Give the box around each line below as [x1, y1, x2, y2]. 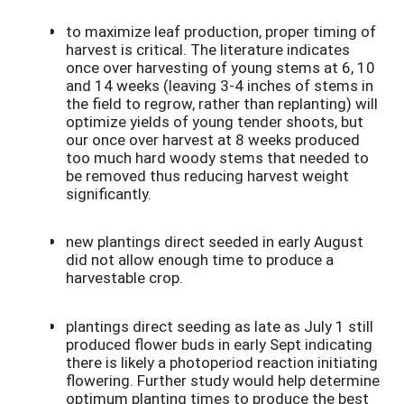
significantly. [66, 182, 151, 204]
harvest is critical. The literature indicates [66, 38, 350, 60]
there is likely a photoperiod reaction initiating [66, 351, 378, 372]
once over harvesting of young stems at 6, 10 [66, 56, 375, 78]
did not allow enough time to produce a [66, 249, 334, 271]
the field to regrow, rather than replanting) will [66, 92, 378, 114]
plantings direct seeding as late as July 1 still [66, 315, 373, 336]
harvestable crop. [66, 267, 183, 289]
